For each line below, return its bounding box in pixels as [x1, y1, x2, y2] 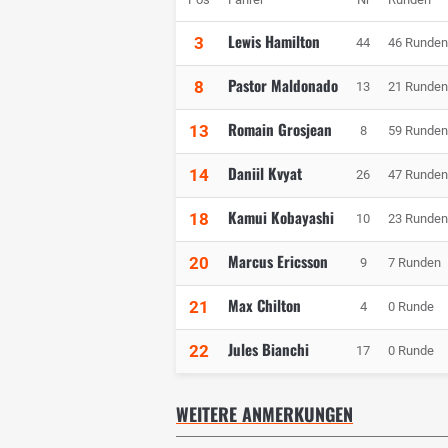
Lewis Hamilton [228, 30, 320, 53]
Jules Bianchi [228, 338, 309, 361]
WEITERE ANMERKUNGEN [176, 401, 353, 428]
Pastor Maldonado [228, 74, 338, 97]
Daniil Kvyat [228, 162, 302, 185]
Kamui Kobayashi [228, 206, 334, 229]
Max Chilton [228, 294, 301, 317]
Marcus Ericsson [228, 250, 328, 273]
